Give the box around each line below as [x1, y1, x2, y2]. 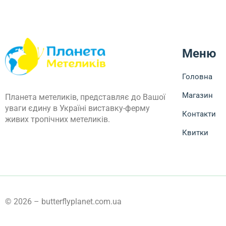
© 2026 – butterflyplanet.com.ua [5, 197, 122, 207]
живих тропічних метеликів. [5, 115, 110, 125]
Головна [182, 72, 212, 82]
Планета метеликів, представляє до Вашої [5, 92, 165, 102]
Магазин [182, 91, 213, 100]
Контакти [182, 109, 216, 119]
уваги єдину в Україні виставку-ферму [5, 103, 150, 114]
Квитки [182, 128, 208, 138]
